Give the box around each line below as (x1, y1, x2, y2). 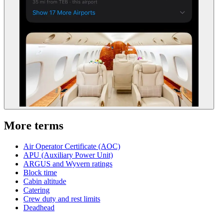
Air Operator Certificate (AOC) (23, 142, 120, 151)
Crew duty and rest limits (23, 195, 100, 203)
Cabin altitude (23, 177, 66, 186)
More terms (4, 119, 63, 132)
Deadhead (23, 203, 54, 212)
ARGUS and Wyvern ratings (23, 160, 112, 168)
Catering (23, 186, 50, 195)
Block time (23, 168, 57, 177)
